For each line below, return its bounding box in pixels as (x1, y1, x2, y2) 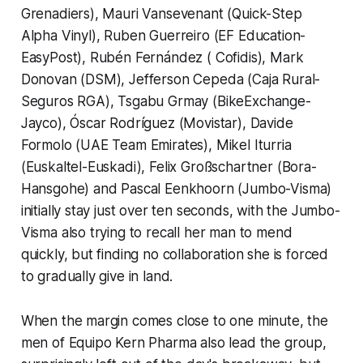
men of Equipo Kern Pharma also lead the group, (20, 334, 327, 351)
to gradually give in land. (20, 267, 173, 284)
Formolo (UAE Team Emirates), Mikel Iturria (20, 136, 292, 153)
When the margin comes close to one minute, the (20, 312, 328, 329)
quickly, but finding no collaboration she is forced (20, 246, 329, 263)
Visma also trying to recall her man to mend (20, 224, 293, 241)
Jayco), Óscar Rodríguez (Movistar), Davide (20, 114, 293, 131)
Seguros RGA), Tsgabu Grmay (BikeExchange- (20, 92, 311, 109)
